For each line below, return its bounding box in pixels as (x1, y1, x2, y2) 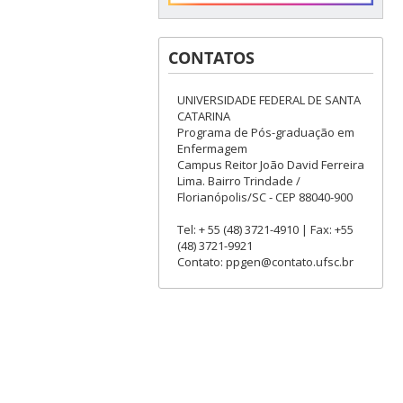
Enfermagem (176, 140, 247, 157)
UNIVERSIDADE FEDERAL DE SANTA (176, 92, 361, 109)
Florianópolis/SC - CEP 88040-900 (176, 189, 353, 206)
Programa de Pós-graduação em (176, 124, 354, 141)
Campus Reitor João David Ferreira (176, 157, 364, 174)
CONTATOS (167, 47, 255, 69)
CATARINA (176, 108, 230, 125)
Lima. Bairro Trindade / (176, 173, 300, 190)
